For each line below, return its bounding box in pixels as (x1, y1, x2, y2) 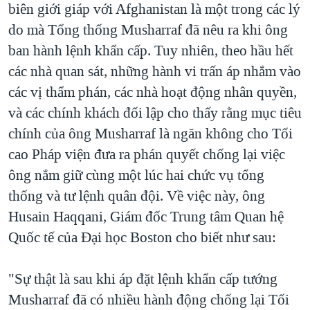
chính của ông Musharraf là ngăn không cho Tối (8, 123, 293, 143)
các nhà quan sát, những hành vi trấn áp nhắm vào (8, 61, 301, 81)
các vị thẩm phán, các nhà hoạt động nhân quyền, (8, 82, 297, 102)
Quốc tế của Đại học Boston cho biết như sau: (8, 227, 276, 247)
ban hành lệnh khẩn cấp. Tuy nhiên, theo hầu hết (8, 40, 293, 60)
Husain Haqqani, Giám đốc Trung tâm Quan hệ (8, 206, 284, 226)
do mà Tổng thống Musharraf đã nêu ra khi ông (8, 19, 288, 39)
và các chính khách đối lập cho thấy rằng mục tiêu (8, 102, 302, 122)
